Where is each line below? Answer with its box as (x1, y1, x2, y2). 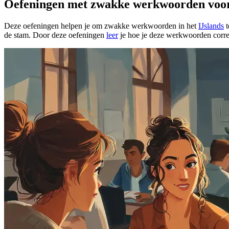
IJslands (198, 21, 224, 30)
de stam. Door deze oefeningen (4, 30, 106, 39)
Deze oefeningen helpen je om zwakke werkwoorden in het (4, 21, 198, 30)
